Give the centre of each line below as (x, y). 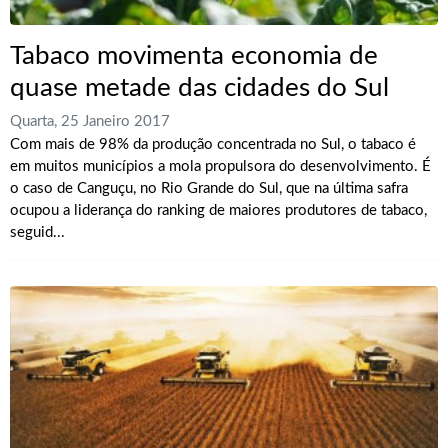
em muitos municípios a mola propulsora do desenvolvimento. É (220, 167)
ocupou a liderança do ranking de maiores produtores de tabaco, (218, 211)
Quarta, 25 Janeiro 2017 (90, 122)
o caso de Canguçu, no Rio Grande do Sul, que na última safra (209, 189)
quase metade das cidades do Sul (199, 88)
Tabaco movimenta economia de (194, 56)
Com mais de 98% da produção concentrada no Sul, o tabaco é (213, 145)
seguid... (37, 233)
